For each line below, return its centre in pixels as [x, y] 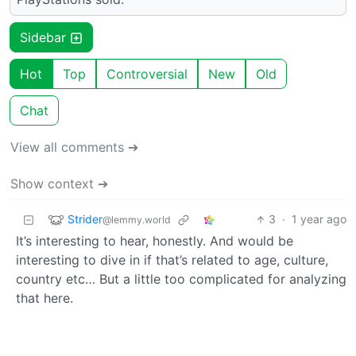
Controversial [147, 74]
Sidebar [45, 38]
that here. [44, 298]
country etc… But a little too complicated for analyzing [181, 279]
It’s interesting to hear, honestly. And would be [155, 241]
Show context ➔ [59, 184]
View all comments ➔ [74, 147]
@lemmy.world [137, 219]
